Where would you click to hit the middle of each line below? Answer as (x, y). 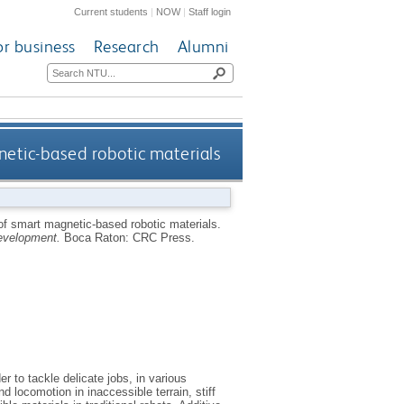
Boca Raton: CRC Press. (129, 237)
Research (126, 47)
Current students (111, 11)
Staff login (210, 11)
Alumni (203, 47)
